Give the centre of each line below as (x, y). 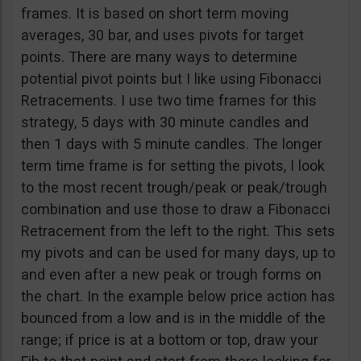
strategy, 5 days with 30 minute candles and (165, 122)
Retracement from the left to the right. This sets (178, 231)
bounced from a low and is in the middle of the (173, 318)
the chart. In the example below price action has (178, 296)
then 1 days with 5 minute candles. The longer (172, 144)
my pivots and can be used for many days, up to (178, 253)
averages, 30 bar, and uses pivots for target (162, 35)
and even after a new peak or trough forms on (171, 274)
